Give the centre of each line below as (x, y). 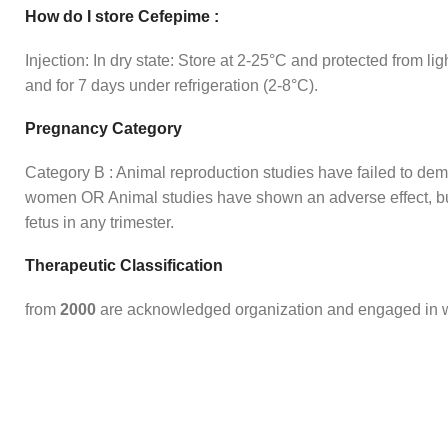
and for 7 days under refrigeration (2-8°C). (171, 86)
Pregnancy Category (103, 129)
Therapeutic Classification (124, 266)
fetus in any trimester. (99, 223)
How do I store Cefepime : (122, 17)
